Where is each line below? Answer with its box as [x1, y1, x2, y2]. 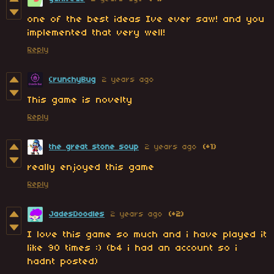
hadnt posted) [28, 257, 98, 267]
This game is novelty [28, 95, 133, 106]
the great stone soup [49, 143, 139, 152]
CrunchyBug [49, 76, 96, 84]
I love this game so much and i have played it [28, 230, 267, 240]
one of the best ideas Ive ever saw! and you [28, 15, 265, 25]
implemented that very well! [28, 28, 166, 39]
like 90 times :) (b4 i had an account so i [28, 243, 238, 254]
